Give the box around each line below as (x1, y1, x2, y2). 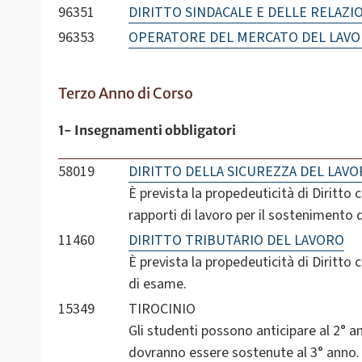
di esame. (128, 274, 187, 295)
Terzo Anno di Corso (58, 84, 193, 103)
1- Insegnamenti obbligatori (58, 122, 236, 139)
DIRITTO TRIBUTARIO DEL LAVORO (128, 230, 344, 251)
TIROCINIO (128, 299, 196, 320)
